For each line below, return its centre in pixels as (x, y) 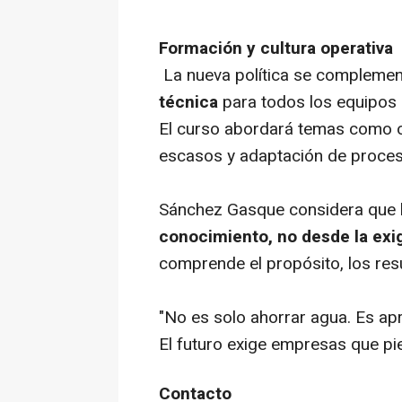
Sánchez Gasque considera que (280, 210)
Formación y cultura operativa (276, 49)
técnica (188, 103)
